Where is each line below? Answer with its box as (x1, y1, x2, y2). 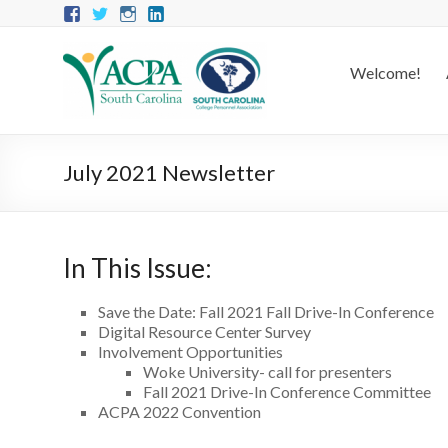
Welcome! (350, 63, 421, 82)
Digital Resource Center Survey (98, 322, 311, 341)
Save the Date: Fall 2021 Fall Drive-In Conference (98, 302, 434, 321)
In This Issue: (63, 252, 212, 284)
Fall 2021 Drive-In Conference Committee (143, 382, 431, 401)
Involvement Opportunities (98, 342, 283, 361)
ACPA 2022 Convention (98, 402, 261, 421)
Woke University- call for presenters (143, 362, 392, 381)
